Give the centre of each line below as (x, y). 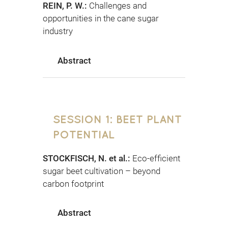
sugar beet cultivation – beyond (102, 171)
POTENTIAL (84, 134)
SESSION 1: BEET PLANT (117, 119)
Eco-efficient (156, 158)
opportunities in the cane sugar (101, 19)
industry (58, 31)
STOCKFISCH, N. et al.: (88, 158)
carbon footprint (73, 183)
